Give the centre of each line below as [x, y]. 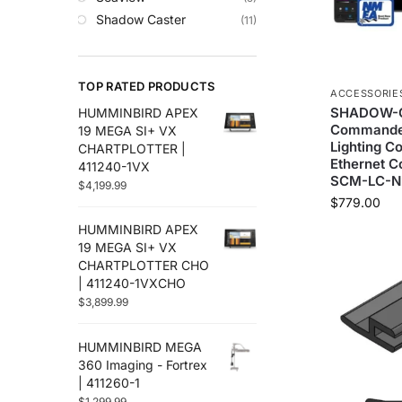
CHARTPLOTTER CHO [144, 266]
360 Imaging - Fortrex [143, 364]
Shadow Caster [141, 20]
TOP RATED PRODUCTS [147, 87]
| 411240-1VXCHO [132, 284]
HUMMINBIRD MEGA [140, 346]
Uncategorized [132, 26]
